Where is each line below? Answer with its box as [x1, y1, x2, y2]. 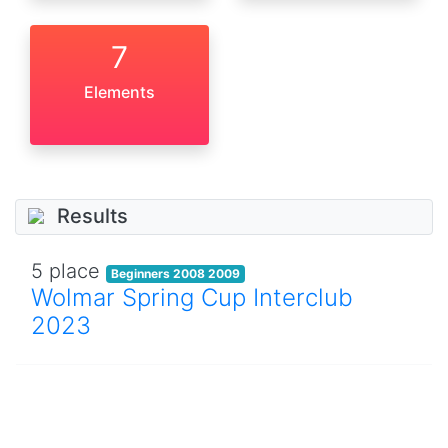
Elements [84, 82, 155, 103]
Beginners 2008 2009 [110, 265, 240, 281]
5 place [31, 258, 106, 283]
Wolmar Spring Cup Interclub [31, 282, 353, 312]
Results [57, 204, 128, 229]
